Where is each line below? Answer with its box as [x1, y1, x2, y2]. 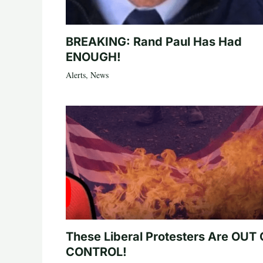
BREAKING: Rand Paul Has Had [66, 34, 242, 49]
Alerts [66, 69, 86, 80]
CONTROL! [66, 244, 127, 259]
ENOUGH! [66, 49, 121, 64]
